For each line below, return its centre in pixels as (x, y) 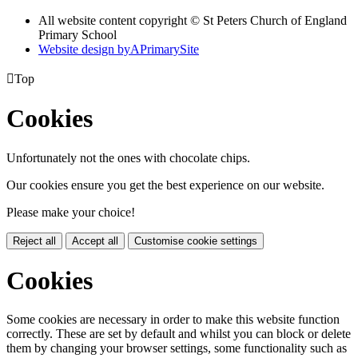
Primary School (78, 34)
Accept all (95, 241)
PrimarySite (169, 49)
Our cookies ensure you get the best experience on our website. (165, 185)
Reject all (34, 241)
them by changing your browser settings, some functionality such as (177, 348)
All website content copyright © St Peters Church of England (193, 20)
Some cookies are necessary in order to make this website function (173, 320)
